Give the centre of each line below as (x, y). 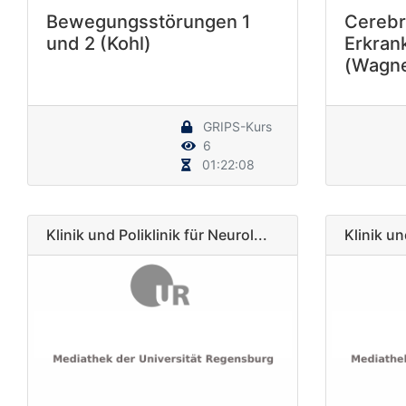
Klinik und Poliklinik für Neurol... (157, 234)
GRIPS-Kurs (235, 126)
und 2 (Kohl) (99, 43)
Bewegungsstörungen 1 (148, 21)
